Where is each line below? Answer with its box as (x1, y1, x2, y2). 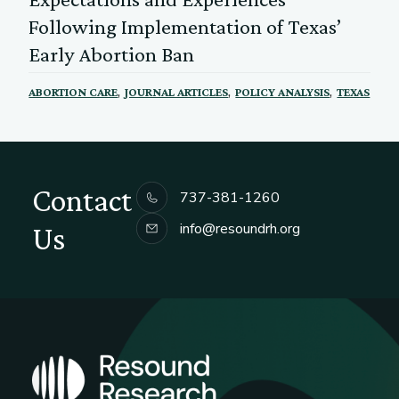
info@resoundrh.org (179, 218, 300, 239)
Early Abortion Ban (28, 41, 195, 66)
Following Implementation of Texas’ (28, 13, 342, 38)
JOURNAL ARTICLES (125, 84, 229, 99)
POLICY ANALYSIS (235, 84, 330, 99)
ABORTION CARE (28, 84, 118, 99)
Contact (31, 183, 132, 219)
